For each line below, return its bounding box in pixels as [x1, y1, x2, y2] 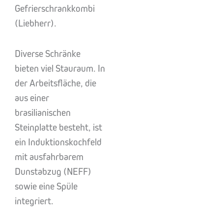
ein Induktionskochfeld [15, 137, 102, 148]
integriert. [15, 195, 54, 207]
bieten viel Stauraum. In [15, 63, 105, 74]
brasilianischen [15, 107, 71, 118]
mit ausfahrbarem [15, 151, 83, 163]
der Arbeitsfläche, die [15, 78, 96, 89]
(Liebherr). [15, 18, 56, 29]
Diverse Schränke [15, 48, 81, 59]
